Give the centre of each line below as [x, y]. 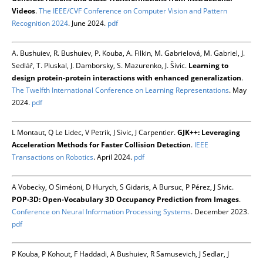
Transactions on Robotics [53, 157]
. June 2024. [88, 23]
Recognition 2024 [40, 23]
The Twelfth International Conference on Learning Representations [120, 90]
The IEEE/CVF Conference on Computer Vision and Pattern [133, 11]
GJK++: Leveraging [209, 133]
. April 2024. [114, 157]
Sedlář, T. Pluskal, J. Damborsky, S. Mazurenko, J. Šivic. [100, 66]
